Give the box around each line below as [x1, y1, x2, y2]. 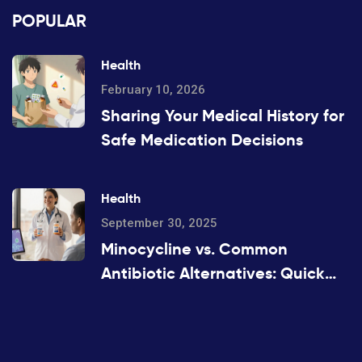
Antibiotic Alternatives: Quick [101, 263, 325, 284]
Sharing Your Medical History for [101, 105, 344, 127]
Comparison [101, 287, 194, 309]
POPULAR [12, 11, 86, 32]
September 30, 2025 [101, 216, 217, 231]
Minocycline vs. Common [101, 238, 288, 260]
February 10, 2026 [101, 82, 205, 98]
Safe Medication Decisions [101, 129, 303, 151]
